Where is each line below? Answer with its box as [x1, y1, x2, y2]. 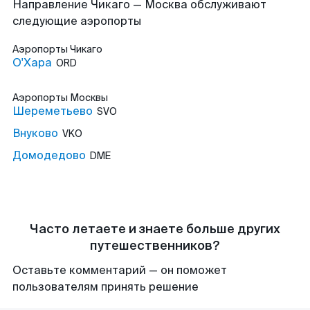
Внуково [12, 126, 58, 140]
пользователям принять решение [12, 280, 199, 294]
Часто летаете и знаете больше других [30, 221, 280, 237]
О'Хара [12, 55, 52, 70]
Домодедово [12, 148, 86, 163]
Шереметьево [12, 104, 93, 118]
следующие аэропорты [12, 14, 141, 28]
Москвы [70, 91, 108, 104]
